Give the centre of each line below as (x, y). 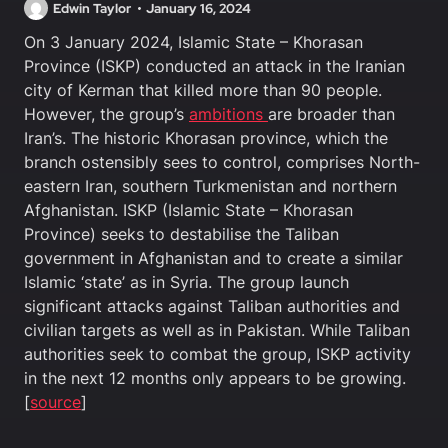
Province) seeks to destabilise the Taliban (181, 234)
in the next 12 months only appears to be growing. (215, 378)
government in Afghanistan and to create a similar (213, 258)
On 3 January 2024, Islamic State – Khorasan (193, 42)
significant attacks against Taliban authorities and (212, 306)
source (55, 402)
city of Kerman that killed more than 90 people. (203, 90)
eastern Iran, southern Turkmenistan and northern (210, 186)
